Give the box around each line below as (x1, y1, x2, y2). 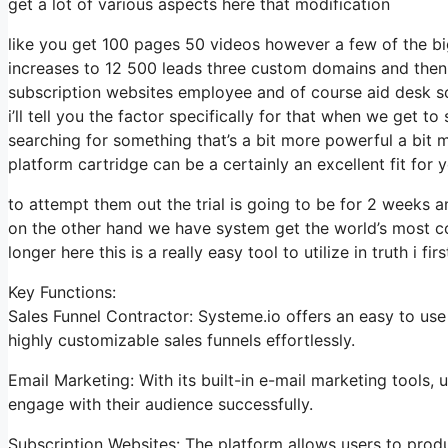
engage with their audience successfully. (8, 393, 313, 414)
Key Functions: (8, 281, 116, 302)
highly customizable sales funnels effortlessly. (8, 329, 355, 350)
